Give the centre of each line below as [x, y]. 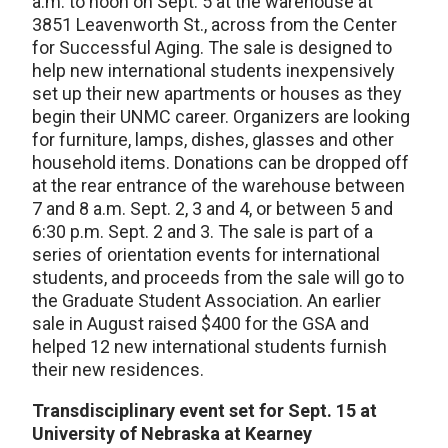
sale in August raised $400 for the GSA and [200, 324]
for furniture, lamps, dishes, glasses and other [213, 140]
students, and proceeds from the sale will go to [218, 278]
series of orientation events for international [206, 255]
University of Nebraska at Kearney [172, 434]
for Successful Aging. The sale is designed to [212, 48]
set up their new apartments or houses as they [217, 94]
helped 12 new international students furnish [209, 347]
